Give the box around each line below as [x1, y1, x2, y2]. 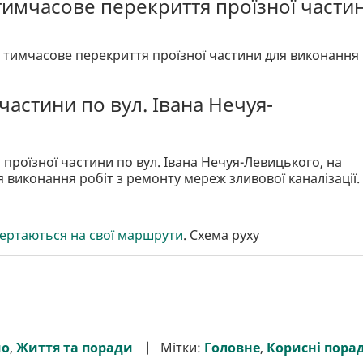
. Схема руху [183, 225, 259, 244]
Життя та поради [16, 338, 133, 357]
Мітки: [160, 338, 204, 357]
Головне [204, 338, 260, 357]
